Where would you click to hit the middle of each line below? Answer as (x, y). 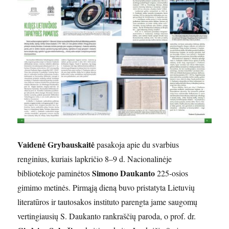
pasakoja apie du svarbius (137, 144)
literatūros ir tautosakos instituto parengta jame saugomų (108, 201)
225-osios (172, 173)
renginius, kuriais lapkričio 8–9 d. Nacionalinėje (95, 158)
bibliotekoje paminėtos (55, 173)
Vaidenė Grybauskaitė (56, 144)
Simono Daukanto (124, 173)
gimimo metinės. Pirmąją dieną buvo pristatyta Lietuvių (106, 187)
